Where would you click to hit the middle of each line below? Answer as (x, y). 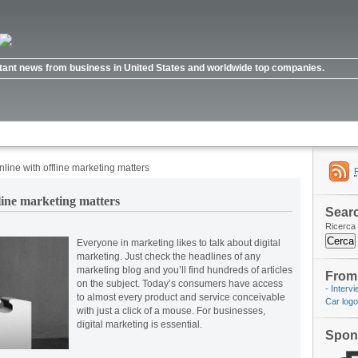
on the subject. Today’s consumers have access (180, 284)
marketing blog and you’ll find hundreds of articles (185, 270)
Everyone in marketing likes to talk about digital (179, 243)
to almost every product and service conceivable (181, 297)
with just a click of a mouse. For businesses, (171, 311)
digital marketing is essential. (139, 324)
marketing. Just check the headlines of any (169, 257)
